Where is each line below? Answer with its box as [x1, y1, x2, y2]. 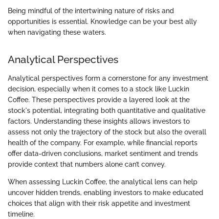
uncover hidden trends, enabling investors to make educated [8, 188, 203, 197]
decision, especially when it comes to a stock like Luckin [8, 85, 189, 93]
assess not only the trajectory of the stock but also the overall [8, 128, 206, 136]
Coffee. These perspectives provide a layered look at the [8, 95, 190, 104]
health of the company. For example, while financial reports [8, 138, 197, 147]
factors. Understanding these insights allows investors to [8, 117, 190, 125]
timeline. [8, 210, 35, 218]
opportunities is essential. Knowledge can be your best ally [8, 18, 197, 26]
